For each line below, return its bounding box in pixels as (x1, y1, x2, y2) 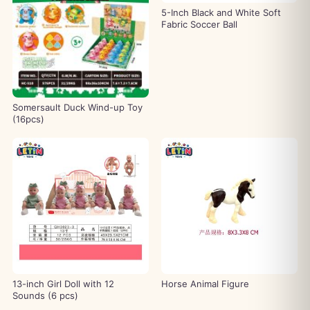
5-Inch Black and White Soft (161, 6, 281, 18)
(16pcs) (12, 113, 44, 125)
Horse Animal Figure (161, 277, 249, 289)
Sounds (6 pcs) (12, 289, 78, 301)
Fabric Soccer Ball (161, 18, 237, 30)
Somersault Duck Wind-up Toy (12, 101, 143, 113)
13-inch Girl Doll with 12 (12, 277, 114, 289)
